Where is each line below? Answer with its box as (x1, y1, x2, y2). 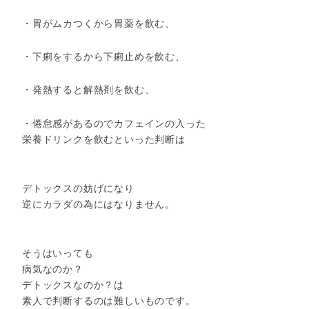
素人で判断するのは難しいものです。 (22, 295, 196, 306)
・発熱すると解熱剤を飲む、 (22, 84, 155, 96)
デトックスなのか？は (22, 279, 124, 290)
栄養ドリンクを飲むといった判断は (22, 133, 186, 145)
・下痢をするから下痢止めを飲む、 (22, 51, 186, 63)
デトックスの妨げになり (22, 182, 134, 194)
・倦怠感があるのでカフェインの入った (22, 117, 206, 129)
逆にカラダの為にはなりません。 (22, 198, 175, 210)
